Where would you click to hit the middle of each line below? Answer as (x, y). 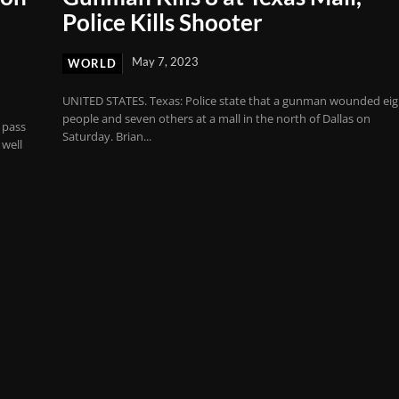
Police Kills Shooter (165, 23)
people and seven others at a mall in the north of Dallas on (217, 119)
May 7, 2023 (166, 62)
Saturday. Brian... (107, 137)
